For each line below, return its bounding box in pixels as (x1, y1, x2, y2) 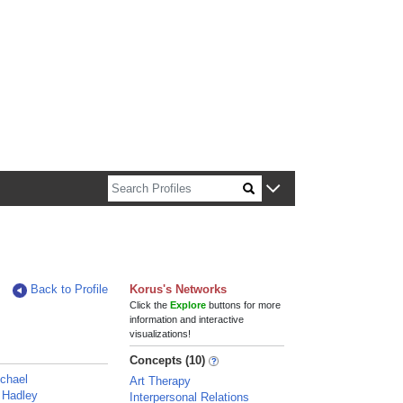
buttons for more (206, 300, 282, 310)
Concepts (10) (130, 354, 206, 367)
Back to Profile (31, 282, 109, 296)
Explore (170, 300, 207, 310)
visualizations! (130, 328, 192, 339)
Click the (130, 300, 171, 310)
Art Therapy (130, 374, 192, 388)
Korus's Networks (130, 282, 228, 296)
